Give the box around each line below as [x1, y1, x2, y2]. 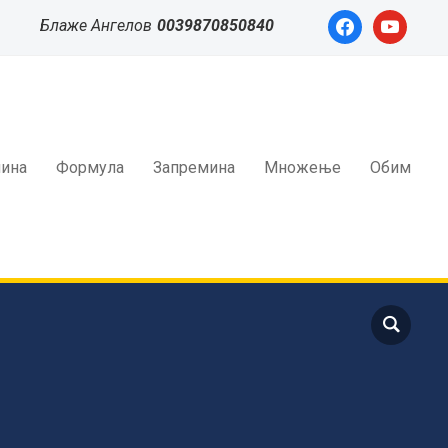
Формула [56, 157, 124, 177]
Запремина [153, 157, 235, 177]
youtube [372, 11, 424, 27]
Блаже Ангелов [40, 16, 152, 35]
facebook [327, 11, 387, 27]
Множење [264, 157, 341, 177]
